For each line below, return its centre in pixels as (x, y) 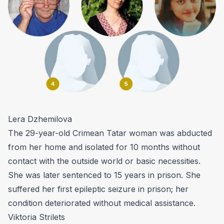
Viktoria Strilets (36, 217)
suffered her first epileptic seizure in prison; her (98, 189)
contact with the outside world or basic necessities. (104, 161)
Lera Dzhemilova (40, 119)
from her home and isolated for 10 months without (104, 147)
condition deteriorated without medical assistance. (102, 203)
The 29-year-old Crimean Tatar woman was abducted (110, 133)
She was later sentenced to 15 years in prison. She (104, 175)
